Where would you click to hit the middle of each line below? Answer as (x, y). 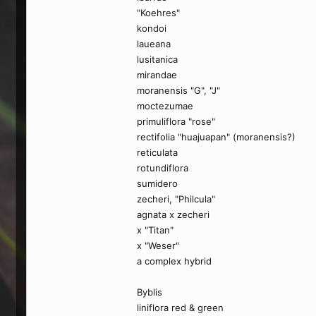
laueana (154, 44)
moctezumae (165, 106)
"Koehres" (158, 13)
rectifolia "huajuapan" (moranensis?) (216, 137)
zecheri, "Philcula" (176, 199)
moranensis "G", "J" (178, 90)
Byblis (150, 292)
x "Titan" (155, 230)
